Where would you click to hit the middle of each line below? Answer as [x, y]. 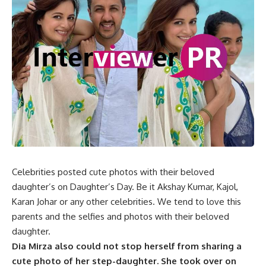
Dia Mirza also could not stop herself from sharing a [127, 246]
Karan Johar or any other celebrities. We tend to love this [126, 201]
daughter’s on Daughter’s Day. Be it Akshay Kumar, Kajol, [125, 186]
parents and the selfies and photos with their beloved [121, 216]
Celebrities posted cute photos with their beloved [113, 172]
